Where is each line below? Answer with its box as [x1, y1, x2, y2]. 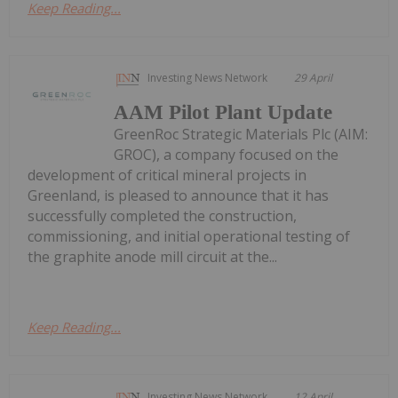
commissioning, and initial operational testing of [28, 226, 350, 246]
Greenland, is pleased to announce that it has [28, 185, 329, 205]
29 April [294, 69, 333, 85]
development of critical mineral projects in [28, 164, 306, 185]
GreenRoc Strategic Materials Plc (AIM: [114, 123, 369, 144]
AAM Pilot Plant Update [114, 100, 333, 123]
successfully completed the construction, [28, 205, 297, 226]
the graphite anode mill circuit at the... [28, 246, 277, 267]
